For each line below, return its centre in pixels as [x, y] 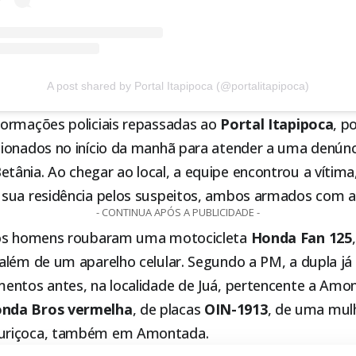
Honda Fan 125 [301, 238]
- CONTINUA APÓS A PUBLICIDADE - [178, 213]
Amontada [171, 333]
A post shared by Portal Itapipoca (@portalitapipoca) [178, 86]
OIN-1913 [236, 310]
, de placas [168, 310]
